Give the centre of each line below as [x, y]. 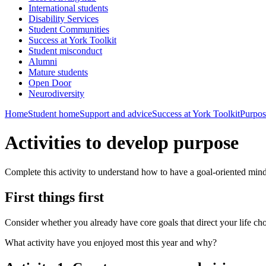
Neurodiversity [56, 94]
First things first [54, 197]
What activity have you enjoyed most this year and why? [111, 242]
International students [68, 8]
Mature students [58, 72]
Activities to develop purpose [122, 143]
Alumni [43, 61]
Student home [54, 114]
